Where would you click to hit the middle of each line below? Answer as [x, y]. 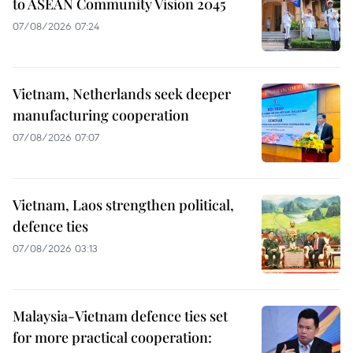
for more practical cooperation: [112, 337]
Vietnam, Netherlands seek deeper [122, 93]
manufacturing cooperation [101, 115]
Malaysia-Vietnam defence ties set [120, 316]
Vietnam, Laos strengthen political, [123, 204]
